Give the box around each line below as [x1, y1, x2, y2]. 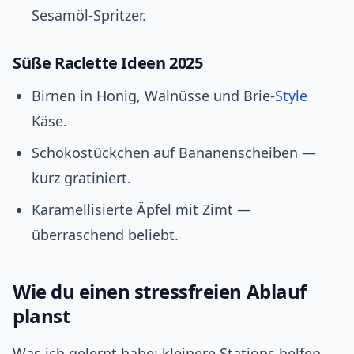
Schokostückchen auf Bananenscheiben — [32, 143, 316, 163]
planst [13, 303, 70, 330]
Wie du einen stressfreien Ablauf [13, 278, 307, 305]
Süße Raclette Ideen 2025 [13, 52, 203, 74]
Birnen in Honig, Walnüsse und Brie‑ [32, 86, 275, 106]
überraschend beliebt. [32, 225, 179, 245]
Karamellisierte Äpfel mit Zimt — [32, 200, 251, 220]
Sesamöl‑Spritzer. [32, 6, 146, 25]
